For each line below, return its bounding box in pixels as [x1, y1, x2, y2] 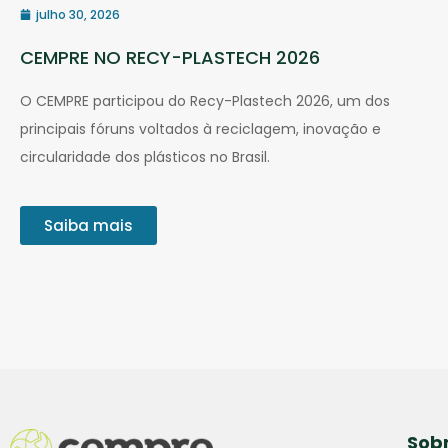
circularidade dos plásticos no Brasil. [20, 146, 270, 167]
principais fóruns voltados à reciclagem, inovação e [20, 118, 381, 139]
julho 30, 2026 [36, 5, 120, 23]
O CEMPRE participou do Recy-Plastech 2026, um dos [20, 90, 390, 111]
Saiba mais [44, 214, 133, 236]
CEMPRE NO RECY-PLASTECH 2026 [20, 44, 320, 70]
